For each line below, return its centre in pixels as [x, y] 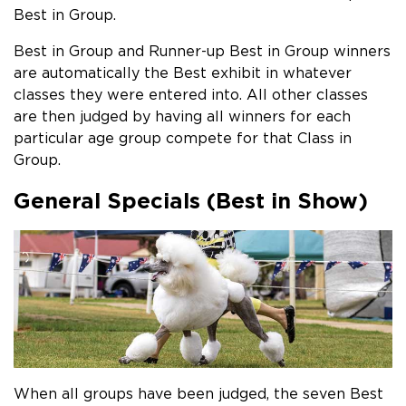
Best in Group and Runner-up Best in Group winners [202, 51]
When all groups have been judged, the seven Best [198, 393]
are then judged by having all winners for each [182, 116]
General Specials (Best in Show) [191, 200]
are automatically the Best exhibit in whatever [183, 72]
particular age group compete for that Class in [183, 138]
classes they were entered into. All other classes [191, 94]
